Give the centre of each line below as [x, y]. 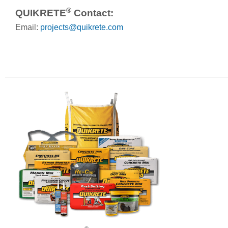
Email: [28, 27]
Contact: [92, 13]
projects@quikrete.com [82, 27]
